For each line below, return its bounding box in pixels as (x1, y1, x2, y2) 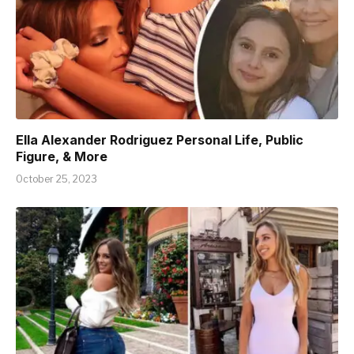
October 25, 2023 (16, 172, 97, 185)
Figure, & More (16, 148, 107, 164)
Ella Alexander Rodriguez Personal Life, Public (16, 131, 303, 148)
